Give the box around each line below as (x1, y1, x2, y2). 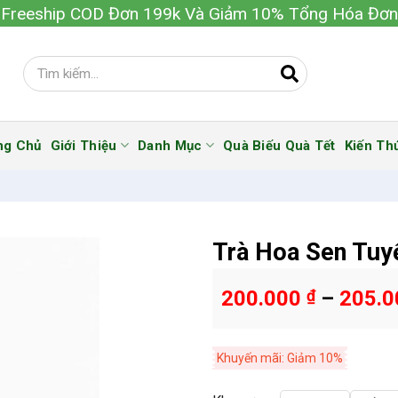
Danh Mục (138, 137, 203, 154)
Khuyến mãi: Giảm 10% (217, 351, 343, 365)
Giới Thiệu (50, 137, 117, 154)
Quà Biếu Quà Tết (222, 137, 336, 154)
